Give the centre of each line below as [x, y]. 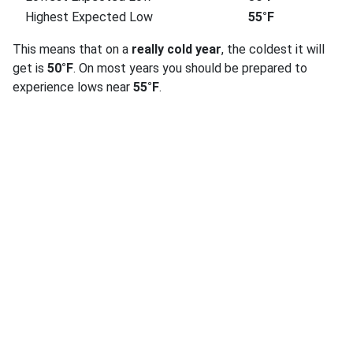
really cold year [176, 50]
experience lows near [73, 87]
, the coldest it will [273, 50]
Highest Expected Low [89, 17]
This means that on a [72, 50]
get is [30, 69]
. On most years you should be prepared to [190, 69]
